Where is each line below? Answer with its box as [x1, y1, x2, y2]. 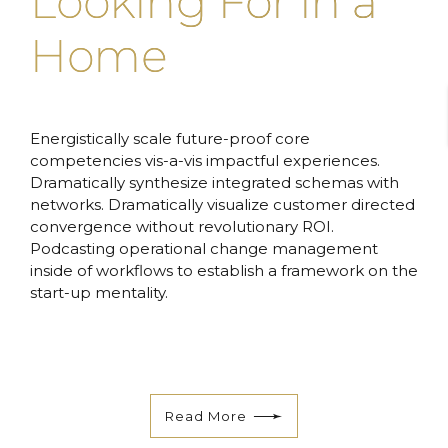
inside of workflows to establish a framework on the [30, 261, 418, 281]
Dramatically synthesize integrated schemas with [30, 173, 399, 193]
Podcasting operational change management [30, 239, 378, 259]
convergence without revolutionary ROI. [30, 217, 334, 237]
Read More [164, 407, 247, 424]
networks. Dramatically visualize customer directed [30, 195, 415, 215]
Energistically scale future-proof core [30, 129, 310, 149]
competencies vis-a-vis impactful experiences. [30, 151, 380, 171]
